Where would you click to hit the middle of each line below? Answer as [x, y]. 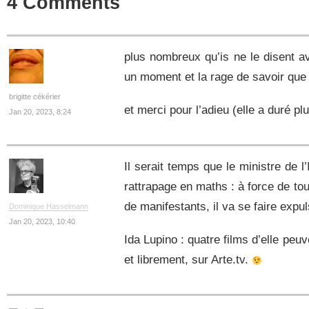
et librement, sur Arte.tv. [188, 260]
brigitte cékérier [35, 96]
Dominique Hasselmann [49, 206]
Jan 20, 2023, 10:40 [42, 222]
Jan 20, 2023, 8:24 [40, 112]
